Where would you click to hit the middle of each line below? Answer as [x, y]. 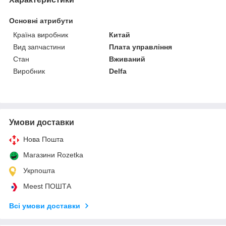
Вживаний [127, 59]
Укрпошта [39, 170]
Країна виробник [41, 35]
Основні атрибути [41, 20]
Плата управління [141, 47]
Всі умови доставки [45, 206]
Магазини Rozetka [53, 155]
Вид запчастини [39, 47]
